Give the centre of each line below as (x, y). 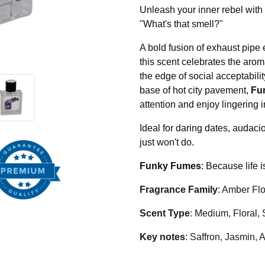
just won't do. (167, 142)
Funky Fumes (170, 166)
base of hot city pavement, (195, 90)
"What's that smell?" (181, 24)
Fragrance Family (179, 190)
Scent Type (165, 213)
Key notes (162, 237)
